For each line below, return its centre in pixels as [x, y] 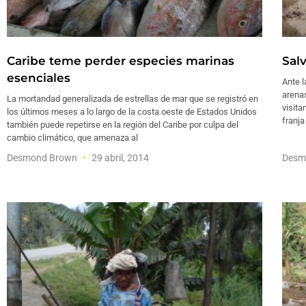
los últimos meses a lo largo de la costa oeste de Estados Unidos [132, 112]
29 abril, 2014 [119, 158]
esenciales [39, 78]
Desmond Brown [43, 158]
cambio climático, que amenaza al [72, 138]
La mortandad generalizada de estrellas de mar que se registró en [133, 99]
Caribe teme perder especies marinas [121, 61]
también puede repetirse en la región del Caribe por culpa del [123, 125]
